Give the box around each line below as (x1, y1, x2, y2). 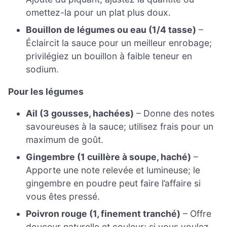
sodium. (26, 64, 59, 75)
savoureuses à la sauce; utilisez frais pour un (26, 121, 214, 132)
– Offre (180, 208, 212, 219)
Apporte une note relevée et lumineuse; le (26, 165, 201, 176)
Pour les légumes (8, 86, 84, 97)
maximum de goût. (26, 134, 104, 145)
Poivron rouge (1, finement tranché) (26, 208, 181, 219)
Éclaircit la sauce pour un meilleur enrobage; (26, 37, 212, 49)
